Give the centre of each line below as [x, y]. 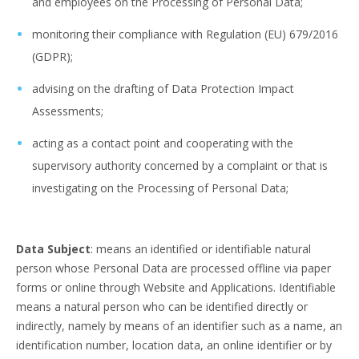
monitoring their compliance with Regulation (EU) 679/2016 [185, 34]
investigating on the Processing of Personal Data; [160, 188]
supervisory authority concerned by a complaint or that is [180, 165]
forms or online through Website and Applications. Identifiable [176, 287]
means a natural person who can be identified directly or [162, 307]
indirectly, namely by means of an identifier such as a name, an [179, 326]
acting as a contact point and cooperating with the [163, 143]
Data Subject [53, 249]
